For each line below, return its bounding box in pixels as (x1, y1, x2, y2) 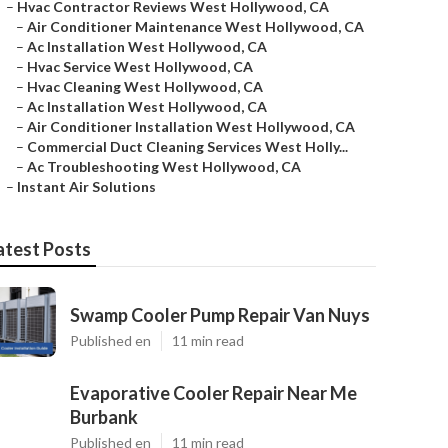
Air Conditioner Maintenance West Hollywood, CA (27, 18, 364, 35)
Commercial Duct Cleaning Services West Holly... (27, 138, 348, 155)
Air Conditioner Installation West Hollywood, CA (27, 118, 355, 135)
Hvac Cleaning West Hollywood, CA (27, 78, 263, 95)
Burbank (70, 406, 138, 428)
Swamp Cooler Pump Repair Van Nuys (70, 304, 370, 326)
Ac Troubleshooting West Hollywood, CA (27, 158, 301, 175)
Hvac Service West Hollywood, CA (27, 58, 253, 75)
